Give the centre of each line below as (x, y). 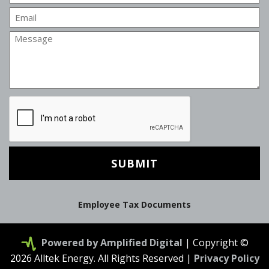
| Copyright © (215, 243)
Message (30, 38)
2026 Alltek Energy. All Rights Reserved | (102, 258)
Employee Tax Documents (134, 205)
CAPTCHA (32, 103)
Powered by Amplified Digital (112, 243)
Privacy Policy (226, 258)
